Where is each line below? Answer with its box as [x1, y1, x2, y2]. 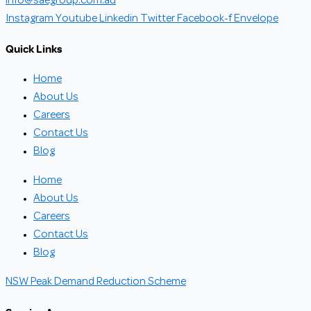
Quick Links [6, 40, 62, 56]
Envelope [234, 13, 278, 24]
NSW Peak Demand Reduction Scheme [6, 277, 186, 287]
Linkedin [99, 13, 138, 24]
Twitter [140, 13, 175, 24]
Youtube [56, 13, 97, 24]
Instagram [6, 13, 53, 24]
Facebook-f [177, 13, 232, 24]
